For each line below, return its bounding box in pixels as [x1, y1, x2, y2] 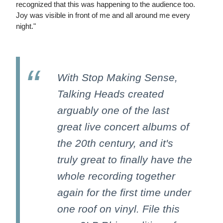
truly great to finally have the [57, 154, 192, 166]
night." [16, 22, 36, 31]
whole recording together [57, 170, 175, 182]
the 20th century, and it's [57, 137, 173, 149]
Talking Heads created [57, 88, 164, 100]
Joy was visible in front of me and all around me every [16, 11, 190, 20]
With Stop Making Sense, [57, 72, 178, 84]
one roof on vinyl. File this [57, 203, 180, 215]
